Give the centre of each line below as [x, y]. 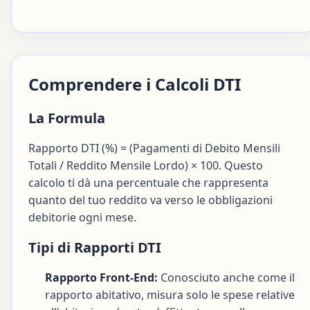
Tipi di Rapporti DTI [95, 247]
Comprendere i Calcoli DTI [135, 84]
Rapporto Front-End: [101, 277]
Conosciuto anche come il [228, 277]
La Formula [67, 118]
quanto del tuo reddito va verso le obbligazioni [151, 200]
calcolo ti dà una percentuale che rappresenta [148, 182]
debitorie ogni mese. [82, 217]
